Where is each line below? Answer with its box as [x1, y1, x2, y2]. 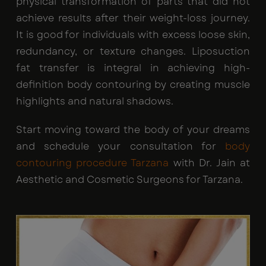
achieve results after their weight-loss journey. [16, 11, 250, 26]
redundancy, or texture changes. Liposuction [16, 45, 250, 59]
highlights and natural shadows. [16, 94, 173, 109]
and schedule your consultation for [16, 140, 225, 154]
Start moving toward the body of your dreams [16, 123, 250, 137]
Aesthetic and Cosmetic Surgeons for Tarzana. [16, 173, 243, 187]
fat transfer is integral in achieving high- [16, 61, 250, 75]
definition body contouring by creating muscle [16, 78, 250, 92]
